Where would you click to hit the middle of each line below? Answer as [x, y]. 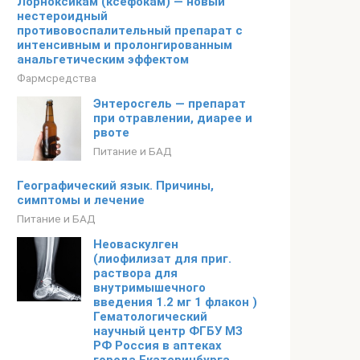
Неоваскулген [136, 244]
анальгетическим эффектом [103, 59]
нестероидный [62, 16]
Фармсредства [57, 78]
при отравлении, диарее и [173, 118]
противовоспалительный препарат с [130, 31]
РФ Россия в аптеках [157, 346]
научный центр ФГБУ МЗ [168, 331]
